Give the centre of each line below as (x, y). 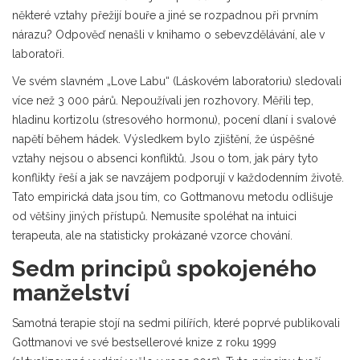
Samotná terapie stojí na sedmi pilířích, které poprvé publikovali (176, 323)
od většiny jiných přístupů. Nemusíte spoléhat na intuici (154, 216)
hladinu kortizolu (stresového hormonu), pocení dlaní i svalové (174, 119)
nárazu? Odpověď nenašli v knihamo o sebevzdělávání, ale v (168, 34)
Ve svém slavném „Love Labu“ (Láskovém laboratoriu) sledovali (177, 81)
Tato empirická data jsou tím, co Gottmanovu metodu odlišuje (172, 196)
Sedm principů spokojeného (164, 268)
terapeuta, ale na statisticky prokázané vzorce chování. (152, 235)
